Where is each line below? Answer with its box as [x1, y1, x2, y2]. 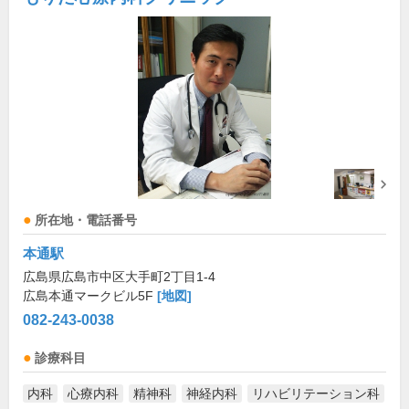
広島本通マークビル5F [23, 288, 157, 303]
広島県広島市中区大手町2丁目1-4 [23, 269, 215, 284]
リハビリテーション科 [252, 386, 380, 401]
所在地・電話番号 [35, 214, 137, 227]
